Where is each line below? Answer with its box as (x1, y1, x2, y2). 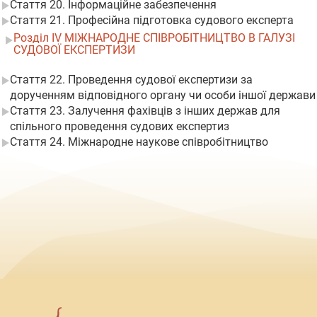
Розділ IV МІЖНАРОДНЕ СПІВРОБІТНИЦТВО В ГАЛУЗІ (13, 31, 295, 45)
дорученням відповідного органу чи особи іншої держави (10, 88, 316, 102)
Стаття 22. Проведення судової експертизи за (10, 73, 253, 86)
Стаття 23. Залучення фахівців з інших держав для (10, 104, 280, 117)
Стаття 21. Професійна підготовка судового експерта (10, 13, 294, 27)
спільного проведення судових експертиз (10, 120, 229, 133)
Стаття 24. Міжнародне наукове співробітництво (10, 135, 268, 149)
